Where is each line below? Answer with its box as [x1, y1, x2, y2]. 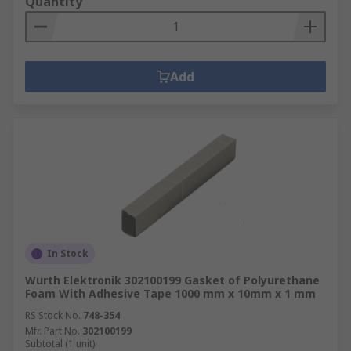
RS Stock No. [25, 309, 81, 322]
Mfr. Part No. [25, 324, 80, 338]
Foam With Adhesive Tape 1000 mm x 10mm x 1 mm [25, 286, 316, 301]
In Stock [47, 247, 89, 260]
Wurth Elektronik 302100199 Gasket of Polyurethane [25, 273, 320, 288]
